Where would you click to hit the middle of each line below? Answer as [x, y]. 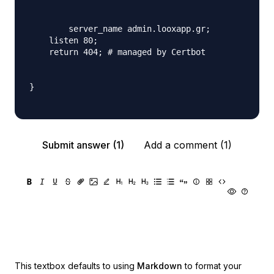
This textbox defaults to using [75, 266]
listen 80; [64, 40]
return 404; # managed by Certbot [117, 52]
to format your [213, 266]
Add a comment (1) [188, 145]
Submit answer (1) [83, 145]
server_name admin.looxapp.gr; [49, 29]
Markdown [160, 266]
